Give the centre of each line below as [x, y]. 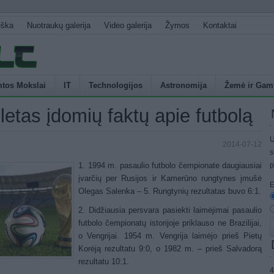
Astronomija [183, 85]
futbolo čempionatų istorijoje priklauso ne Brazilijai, [170, 223]
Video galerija [128, 25]
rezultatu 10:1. [104, 262]
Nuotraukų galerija [59, 25]
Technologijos [116, 85]
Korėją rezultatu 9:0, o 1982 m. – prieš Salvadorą [170, 249]
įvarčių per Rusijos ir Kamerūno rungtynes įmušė [170, 178]
